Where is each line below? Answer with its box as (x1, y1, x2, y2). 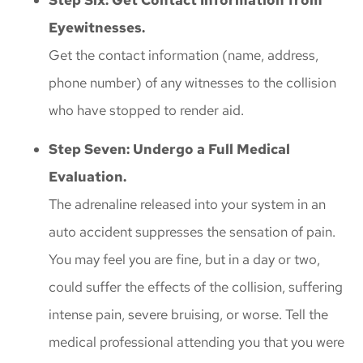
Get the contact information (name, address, (49, 45, 318, 64)
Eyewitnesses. (49, 18, 145, 36)
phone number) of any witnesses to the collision (49, 73, 336, 92)
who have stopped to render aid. (49, 100, 244, 119)
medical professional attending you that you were (49, 333, 344, 352)
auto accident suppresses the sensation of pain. (49, 223, 335, 241)
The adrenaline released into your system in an (49, 195, 326, 214)
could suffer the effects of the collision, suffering (49, 278, 343, 297)
